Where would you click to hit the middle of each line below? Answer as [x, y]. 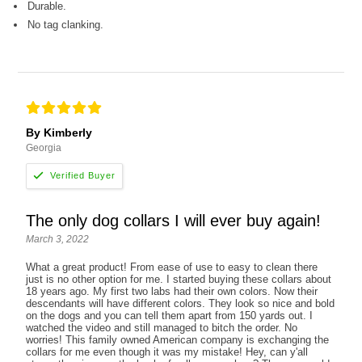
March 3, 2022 [58, 239]
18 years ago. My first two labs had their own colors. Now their [172, 291]
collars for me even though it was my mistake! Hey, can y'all [167, 351]
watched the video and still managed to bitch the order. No [162, 327]
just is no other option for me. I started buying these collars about [179, 279]
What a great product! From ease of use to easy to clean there [172, 267]
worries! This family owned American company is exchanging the [178, 339]
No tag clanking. [66, 24]
